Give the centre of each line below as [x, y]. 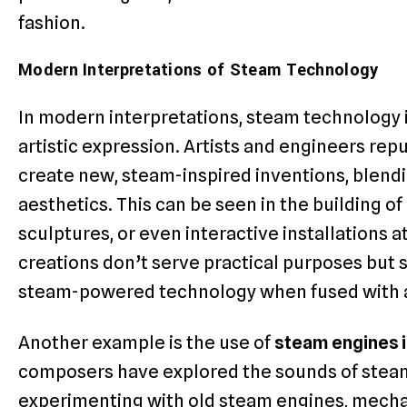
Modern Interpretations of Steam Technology [199, 70]
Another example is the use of [146, 342]
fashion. [52, 23]
